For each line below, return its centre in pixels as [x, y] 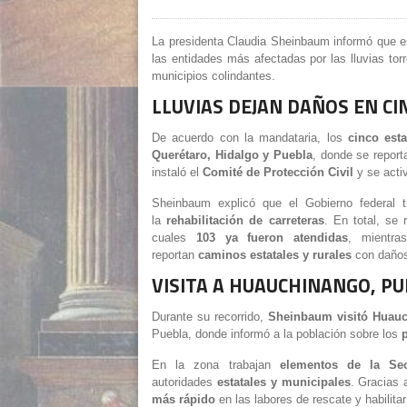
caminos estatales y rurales [275, 255]
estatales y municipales [283, 382]
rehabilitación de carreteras [245, 220]
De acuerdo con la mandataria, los [247, 138]
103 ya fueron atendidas [272, 238]
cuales [169, 238]
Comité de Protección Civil [278, 172]
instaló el [175, 172]
